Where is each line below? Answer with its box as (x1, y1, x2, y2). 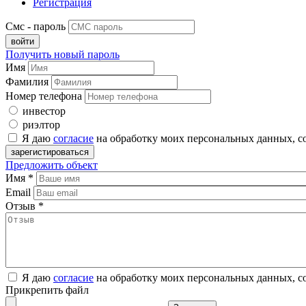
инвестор (23, 105, 66, 117)
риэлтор (23, 118, 60, 130)
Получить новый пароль (5, 48, 120, 60)
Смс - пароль (5, 20, 66, 32)
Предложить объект (5, 158, 98, 171)
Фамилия (5, 75, 48, 87)
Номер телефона (5, 89, 82, 102)
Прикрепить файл (5, 283, 89, 296)
